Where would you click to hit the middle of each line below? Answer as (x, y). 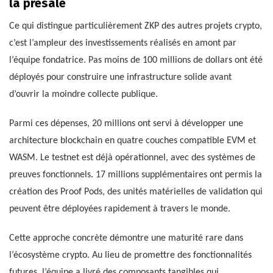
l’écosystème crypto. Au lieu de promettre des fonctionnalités (130, 256)
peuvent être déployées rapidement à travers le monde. (120, 209)
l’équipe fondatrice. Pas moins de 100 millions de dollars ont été (136, 61)
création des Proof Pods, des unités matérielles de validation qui (136, 192)
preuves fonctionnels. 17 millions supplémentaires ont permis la (136, 175)
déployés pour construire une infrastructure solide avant (120, 78)
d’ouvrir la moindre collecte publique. (83, 95)
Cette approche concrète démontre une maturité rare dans (126, 239)
